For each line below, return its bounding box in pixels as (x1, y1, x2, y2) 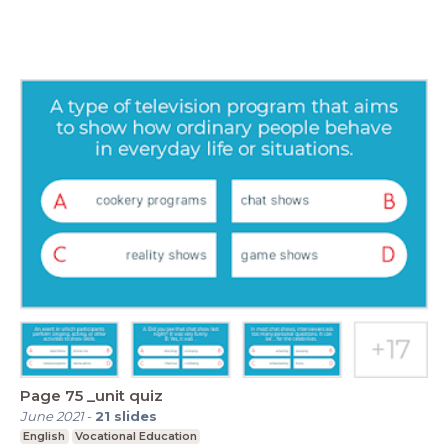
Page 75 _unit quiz (20, 386, 163, 405)
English (23, 429, 66, 443)
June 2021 (20, 408, 84, 424)
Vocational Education (74, 429, 197, 443)
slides (114, 408, 157, 424)
